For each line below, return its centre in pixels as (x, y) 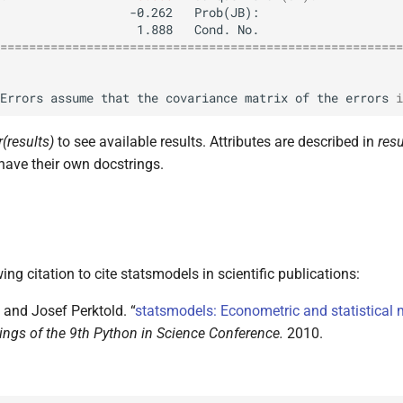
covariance (201, 98)
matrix (266, 98)
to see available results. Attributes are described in (216, 142)
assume (72, 98)
